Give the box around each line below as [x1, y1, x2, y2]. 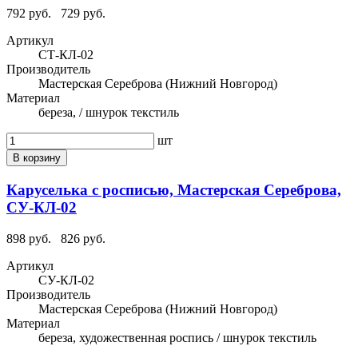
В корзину [13, 152, 61, 165]
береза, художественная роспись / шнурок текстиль [38, 330, 316, 344]
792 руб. [6, 6, 54, 21]
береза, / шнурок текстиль [38, 105, 179, 120]
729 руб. [61, 6, 105, 21]
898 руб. [6, 231, 54, 245]
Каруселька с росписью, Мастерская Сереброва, [6, 181, 341, 198]
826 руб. [61, 231, 105, 245]
